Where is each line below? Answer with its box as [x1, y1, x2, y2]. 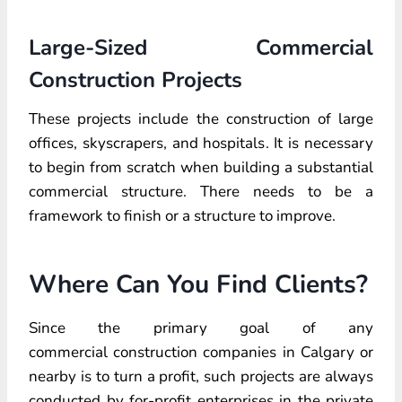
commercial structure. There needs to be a [29, 180, 373, 202]
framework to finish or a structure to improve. [29, 205, 336, 226]
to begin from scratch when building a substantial [29, 156, 373, 178]
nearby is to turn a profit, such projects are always [29, 365, 373, 387]
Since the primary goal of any [29, 317, 373, 338]
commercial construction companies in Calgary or [29, 341, 373, 363]
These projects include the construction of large [29, 108, 373, 129]
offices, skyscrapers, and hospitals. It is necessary [29, 132, 373, 153]
